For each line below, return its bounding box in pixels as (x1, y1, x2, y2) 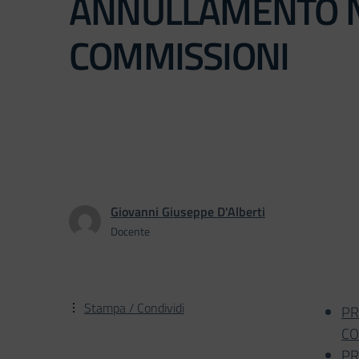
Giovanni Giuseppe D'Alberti (111, 201, 265, 221)
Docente (111, 222, 150, 240)
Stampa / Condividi (84, 298, 184, 317)
